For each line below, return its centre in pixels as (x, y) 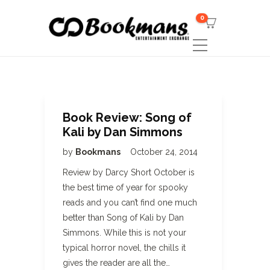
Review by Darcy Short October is (129, 172)
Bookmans (99, 152)
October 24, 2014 (164, 152)
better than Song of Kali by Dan (123, 218)
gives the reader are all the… (116, 263)
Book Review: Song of (127, 118)
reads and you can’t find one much (130, 202)
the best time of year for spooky (125, 187)
